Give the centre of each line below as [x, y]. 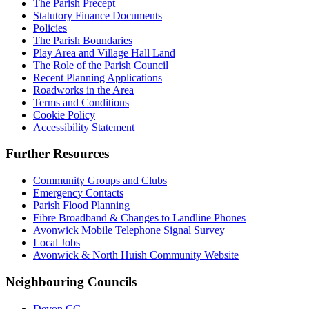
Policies [50, 28]
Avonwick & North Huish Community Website [136, 255]
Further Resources [57, 154]
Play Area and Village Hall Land [104, 52]
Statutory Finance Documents [98, 15]
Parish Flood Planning [81, 206]
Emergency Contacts [78, 193]
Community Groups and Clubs [100, 181]
